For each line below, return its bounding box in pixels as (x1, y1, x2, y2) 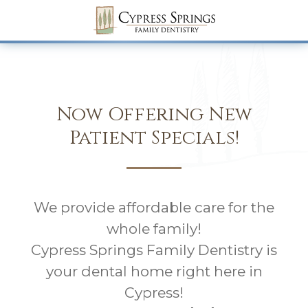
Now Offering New (56, 102, 252, 127)
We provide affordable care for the (34, 199, 274, 216)
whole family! (107, 220, 201, 237)
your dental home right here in (45, 263, 263, 280)
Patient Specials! (69, 125, 239, 151)
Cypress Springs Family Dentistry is (31, 241, 277, 258)
